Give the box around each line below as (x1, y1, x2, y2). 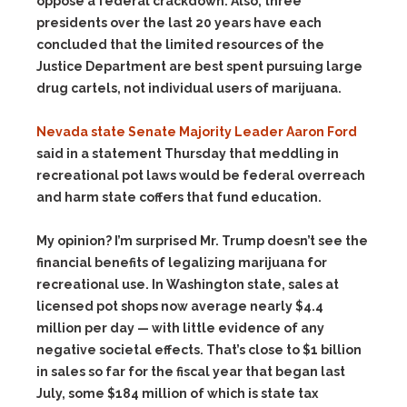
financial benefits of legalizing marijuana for (36, 255, 327, 270)
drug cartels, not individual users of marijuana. (36, 81, 342, 95)
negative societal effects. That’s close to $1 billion (36, 342, 362, 357)
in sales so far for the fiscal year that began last (36, 364, 345, 379)
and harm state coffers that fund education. (36, 190, 322, 204)
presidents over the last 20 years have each (36, 15, 322, 30)
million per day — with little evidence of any (36, 321, 324, 335)
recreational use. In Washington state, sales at (36, 277, 339, 292)
